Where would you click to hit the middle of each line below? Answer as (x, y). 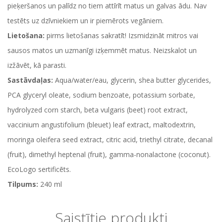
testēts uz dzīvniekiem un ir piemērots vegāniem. (85, 21)
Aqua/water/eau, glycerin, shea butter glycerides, (133, 80)
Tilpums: (23, 184)
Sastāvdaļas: (31, 80)
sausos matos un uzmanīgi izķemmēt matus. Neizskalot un (102, 50)
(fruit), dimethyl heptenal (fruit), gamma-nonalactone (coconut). (109, 154)
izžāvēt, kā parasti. (37, 65)
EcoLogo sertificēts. (39, 169)
